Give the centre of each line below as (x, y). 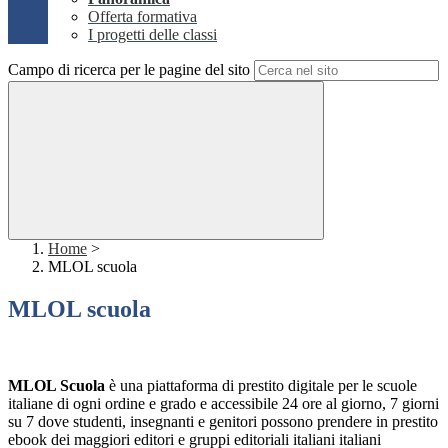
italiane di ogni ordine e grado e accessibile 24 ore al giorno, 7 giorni (223, 404)
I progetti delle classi (152, 35)
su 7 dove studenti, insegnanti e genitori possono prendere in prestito (223, 422)
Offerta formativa (142, 17)
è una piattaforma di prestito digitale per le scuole (261, 386)
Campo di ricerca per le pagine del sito (129, 70)
